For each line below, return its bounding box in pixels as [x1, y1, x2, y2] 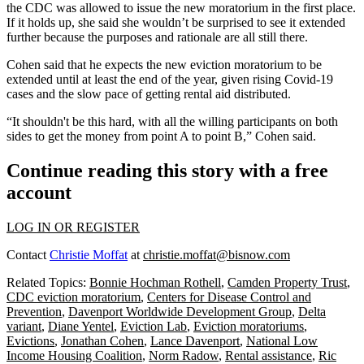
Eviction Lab [120, 318, 187, 333]
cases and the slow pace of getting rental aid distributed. [6, 87, 291, 101]
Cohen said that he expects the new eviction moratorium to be [6, 58, 322, 71]
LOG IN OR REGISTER [6, 219, 140, 234]
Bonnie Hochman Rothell [89, 275, 221, 289]
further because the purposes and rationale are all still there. [6, 30, 308, 44]
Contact [6, 247, 50, 262]
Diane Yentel [48, 318, 114, 333]
